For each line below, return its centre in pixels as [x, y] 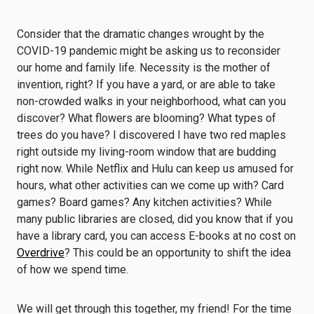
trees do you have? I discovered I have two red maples [151, 135]
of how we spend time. [73, 269]
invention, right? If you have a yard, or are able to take [146, 84]
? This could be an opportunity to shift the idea [178, 253]
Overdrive [41, 253]
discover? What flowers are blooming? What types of [146, 118]
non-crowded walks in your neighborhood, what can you [151, 101]
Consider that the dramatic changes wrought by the [141, 34]
